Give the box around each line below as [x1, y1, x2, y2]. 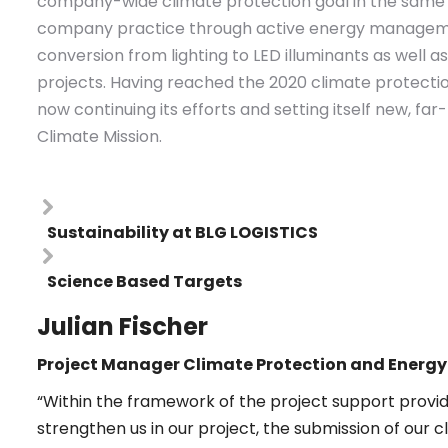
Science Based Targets [47, 270, 243, 293]
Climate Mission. [37, 125, 163, 148]
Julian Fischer [37, 310, 209, 343]
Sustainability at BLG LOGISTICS [47, 221, 319, 244]
